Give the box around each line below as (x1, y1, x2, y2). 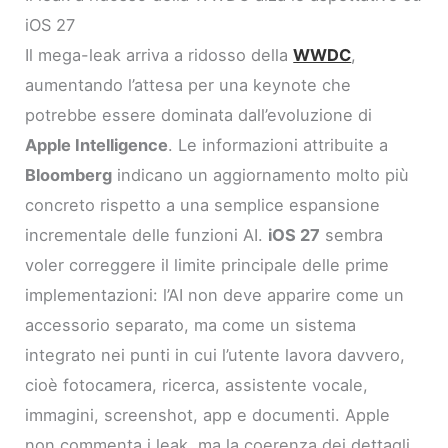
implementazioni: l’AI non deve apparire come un (25, 285, 405, 306)
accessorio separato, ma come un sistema (25, 315, 357, 336)
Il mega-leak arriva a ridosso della (25, 45, 294, 66)
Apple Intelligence (25, 135, 169, 156)
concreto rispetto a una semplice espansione (25, 195, 381, 216)
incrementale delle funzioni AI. (25, 225, 269, 246)
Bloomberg (25, 165, 113, 186)
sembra (320, 225, 384, 246)
